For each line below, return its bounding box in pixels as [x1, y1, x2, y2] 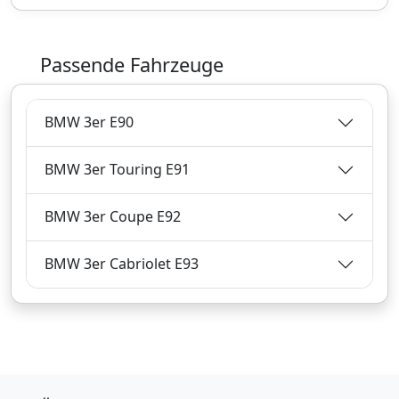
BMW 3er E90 [45, 112, 134, 133]
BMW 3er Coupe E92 [45, 207, 181, 227]
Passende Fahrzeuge [35, 51, 224, 77]
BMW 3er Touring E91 [45, 159, 190, 180]
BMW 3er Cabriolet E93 [45, 254, 199, 274]
